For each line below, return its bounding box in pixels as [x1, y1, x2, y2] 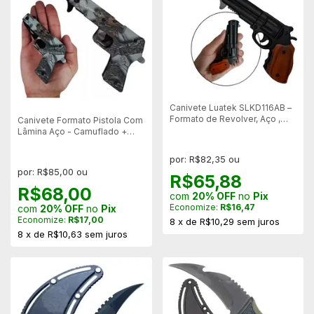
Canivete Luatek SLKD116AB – [169, 102, 292, 114]
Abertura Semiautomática [169, 125, 273, 136]
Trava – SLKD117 [18, 137, 84, 148]
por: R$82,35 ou [169, 153, 240, 165]
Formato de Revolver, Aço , [169, 114, 280, 125]
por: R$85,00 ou [18, 165, 88, 177]
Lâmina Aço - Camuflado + [18, 125, 127, 137]
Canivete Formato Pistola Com [18, 114, 143, 125]
